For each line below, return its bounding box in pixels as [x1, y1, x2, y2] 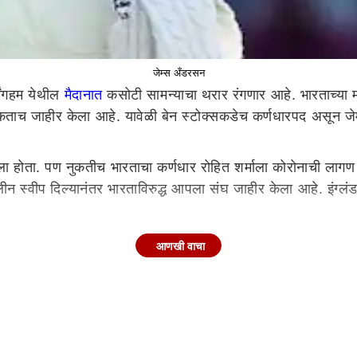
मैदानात [64, 87, 103, 103]
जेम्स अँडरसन [152, 67, 205, 79]
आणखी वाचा [156, 240, 205, 253]
